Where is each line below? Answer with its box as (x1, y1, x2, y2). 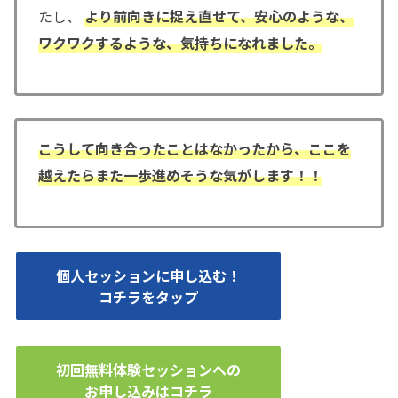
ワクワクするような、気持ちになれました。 (38, 31, 322, 53)
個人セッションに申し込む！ (56, 265, 241, 287)
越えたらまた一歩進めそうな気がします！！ (38, 164, 322, 187)
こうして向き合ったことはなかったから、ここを (38, 138, 351, 160)
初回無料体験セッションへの (56, 358, 241, 380)
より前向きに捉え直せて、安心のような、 (84, 4, 354, 27)
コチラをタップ (99, 286, 198, 308)
